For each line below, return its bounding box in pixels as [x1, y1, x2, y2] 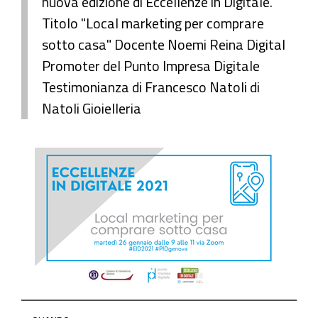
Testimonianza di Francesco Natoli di [42, 79, 260, 94]
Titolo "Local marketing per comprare [42, 16, 264, 31]
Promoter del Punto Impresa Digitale [42, 58, 260, 73]
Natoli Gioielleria [42, 101, 141, 116]
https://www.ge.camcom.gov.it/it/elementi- [21, 302, 250, 314]
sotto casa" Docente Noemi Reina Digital [42, 37, 285, 52]
